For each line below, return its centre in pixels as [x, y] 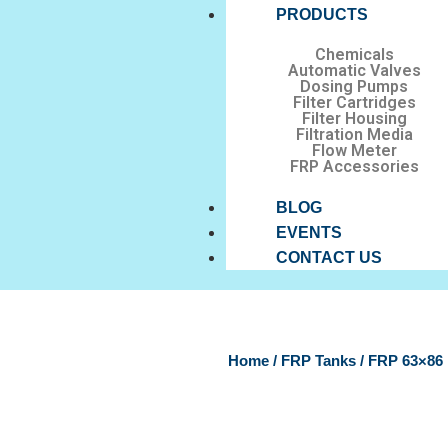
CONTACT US [329, 257]
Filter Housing [354, 118]
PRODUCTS [322, 14]
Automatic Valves [354, 70]
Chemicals [354, 54]
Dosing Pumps [354, 86]
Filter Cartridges [354, 102]
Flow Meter [354, 150]
